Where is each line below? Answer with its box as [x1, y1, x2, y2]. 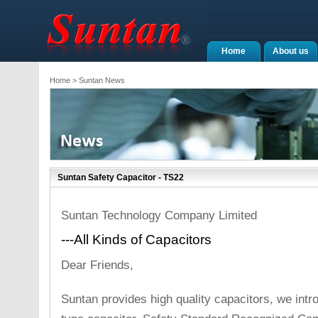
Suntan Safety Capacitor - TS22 [57, 172, 184, 182]
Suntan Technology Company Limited [60, 208, 257, 222]
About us [272, 46, 309, 56]
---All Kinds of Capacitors [60, 232, 212, 247]
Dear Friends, [60, 258, 133, 272]
